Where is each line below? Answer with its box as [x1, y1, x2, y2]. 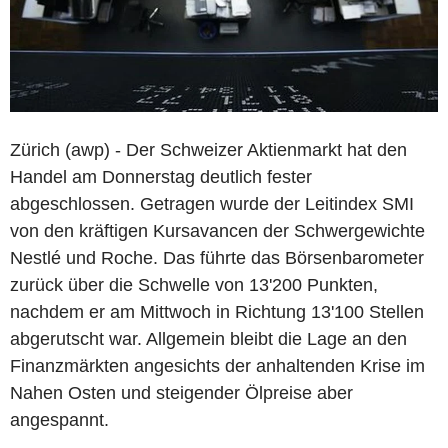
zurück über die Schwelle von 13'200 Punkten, [10, 274, 378, 295]
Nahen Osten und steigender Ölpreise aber [10, 382, 353, 403]
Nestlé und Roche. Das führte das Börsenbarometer [10, 247, 424, 268]
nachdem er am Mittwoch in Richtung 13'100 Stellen [10, 301, 424, 322]
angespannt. [10, 409, 109, 430]
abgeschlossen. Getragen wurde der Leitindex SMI [10, 193, 414, 214]
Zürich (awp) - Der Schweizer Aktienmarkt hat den [10, 139, 407, 160]
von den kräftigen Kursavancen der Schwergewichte [10, 220, 425, 241]
